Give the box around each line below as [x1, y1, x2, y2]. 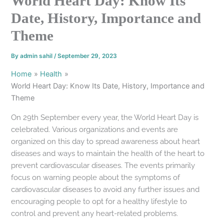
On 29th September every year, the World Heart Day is [11, 113, 199, 122]
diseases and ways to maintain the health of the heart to [11, 149, 205, 158]
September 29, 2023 [57, 52, 117, 60]
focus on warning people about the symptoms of [11, 173, 180, 182]
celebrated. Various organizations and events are [11, 125, 178, 134]
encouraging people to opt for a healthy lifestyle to [11, 197, 187, 206]
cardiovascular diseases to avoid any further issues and [11, 185, 200, 194]
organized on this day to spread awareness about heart [11, 137, 200, 146]
